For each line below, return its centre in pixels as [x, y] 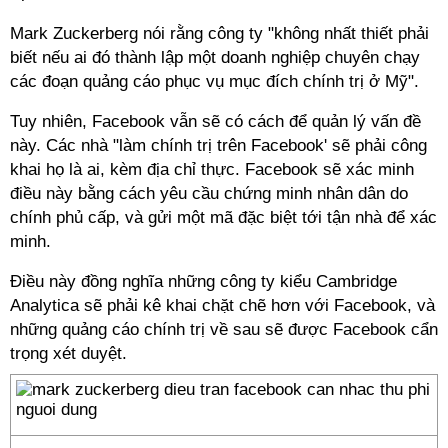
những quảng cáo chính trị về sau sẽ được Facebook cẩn [224, 329]
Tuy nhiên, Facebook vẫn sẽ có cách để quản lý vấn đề [215, 121]
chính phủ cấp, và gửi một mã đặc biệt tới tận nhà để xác [223, 217]
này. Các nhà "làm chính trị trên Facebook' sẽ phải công [218, 145]
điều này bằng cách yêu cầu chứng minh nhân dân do [209, 193]
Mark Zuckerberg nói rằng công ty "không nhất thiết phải [219, 33]
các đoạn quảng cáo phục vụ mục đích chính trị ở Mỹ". [214, 81]
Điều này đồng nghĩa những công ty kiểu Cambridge [203, 281]
